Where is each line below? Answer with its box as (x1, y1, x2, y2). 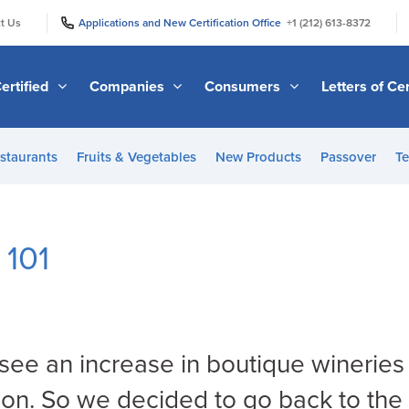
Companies (89, 77, 168, 96)
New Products (215, 149, 301, 165)
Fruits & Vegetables (76, 149, 196, 165)
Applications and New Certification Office (79, 16, 287, 29)
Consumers (204, 77, 285, 96)
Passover (320, 149, 376, 165)
